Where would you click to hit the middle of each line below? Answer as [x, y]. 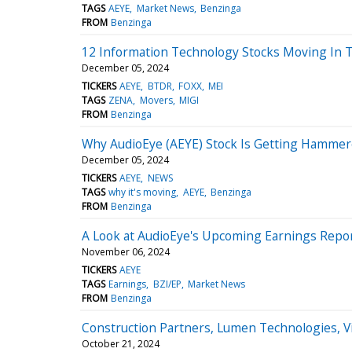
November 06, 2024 [126, 251]
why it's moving [143, 192]
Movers [156, 100]
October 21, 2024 [121, 343]
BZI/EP [167, 284]
